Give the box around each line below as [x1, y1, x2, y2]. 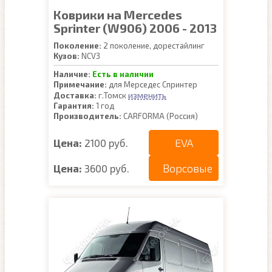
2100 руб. [84, 136, 128, 149]
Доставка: [53, 90, 97, 100]
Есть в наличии [92, 69, 154, 79]
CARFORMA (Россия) [121, 111, 198, 121]
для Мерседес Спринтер [107, 80, 197, 89]
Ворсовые [163, 161, 212, 175]
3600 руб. [84, 161, 129, 174]
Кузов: [53, 51, 80, 61]
